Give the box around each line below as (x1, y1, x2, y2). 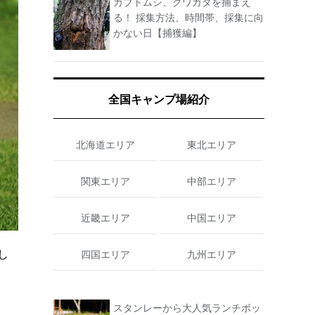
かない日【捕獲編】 (113, 25, 202, 40)
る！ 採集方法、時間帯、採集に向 (113, 10, 264, 25)
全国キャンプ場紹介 (108, 91, 210, 108)
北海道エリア (75, 137, 135, 152)
